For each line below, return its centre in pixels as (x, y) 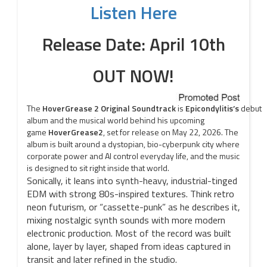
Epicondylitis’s (212, 108)
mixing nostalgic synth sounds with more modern (126, 220)
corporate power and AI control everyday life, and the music (133, 156)
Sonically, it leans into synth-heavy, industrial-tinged (132, 181)
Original (115, 108)
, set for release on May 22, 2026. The (171, 132)
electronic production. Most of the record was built (129, 233)
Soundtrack (154, 108)
